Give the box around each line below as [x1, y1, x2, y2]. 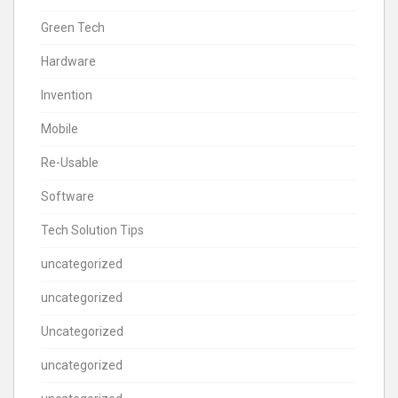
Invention [41, 87, 92, 102]
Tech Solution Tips [41, 222, 144, 237]
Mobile [41, 121, 78, 136]
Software [41, 188, 94, 203]
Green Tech [41, 20, 105, 35]
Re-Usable [41, 155, 99, 170]
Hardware [41, 53, 96, 68]
